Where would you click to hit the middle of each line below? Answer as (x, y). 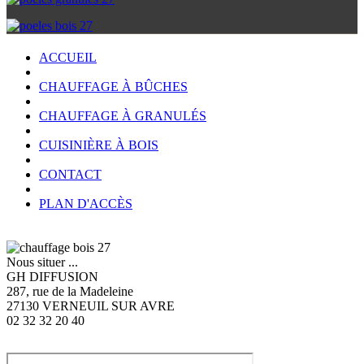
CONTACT (70, 174)
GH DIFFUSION (52, 277)
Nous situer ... (42, 262)
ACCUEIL (68, 57)
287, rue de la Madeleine (70, 291)
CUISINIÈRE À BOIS (99, 145)
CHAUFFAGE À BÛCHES (113, 87)
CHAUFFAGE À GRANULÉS (123, 116)
